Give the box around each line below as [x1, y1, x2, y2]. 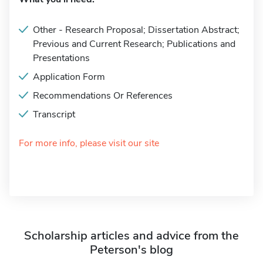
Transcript [33, 108, 75, 121]
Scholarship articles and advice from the [24, 228, 239, 244]
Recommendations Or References [33, 89, 173, 102]
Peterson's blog [90, 242, 173, 258]
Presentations [33, 52, 90, 65]
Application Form [33, 70, 105, 83]
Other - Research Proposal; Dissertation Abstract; [33, 23, 240, 36]
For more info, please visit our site [19, 137, 159, 150]
